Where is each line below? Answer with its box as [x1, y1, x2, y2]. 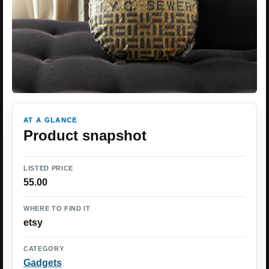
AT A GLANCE [23, 116, 77, 124]
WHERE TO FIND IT [23, 205, 91, 212]
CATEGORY [23, 245, 64, 252]
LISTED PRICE [23, 165, 73, 172]
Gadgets [23, 258, 62, 268]
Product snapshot [23, 127, 147, 144]
